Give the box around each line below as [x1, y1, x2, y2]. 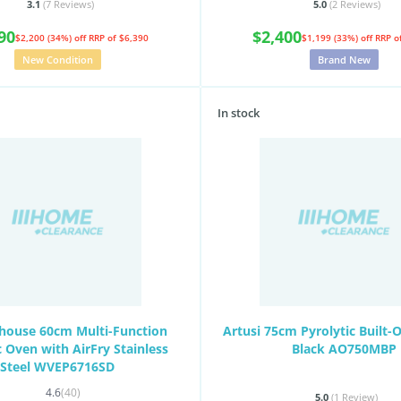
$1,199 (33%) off [302, 30, 375, 44]
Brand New [317, 53, 371, 66]
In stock [218, 105, 260, 121]
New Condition [21, 53, 93, 66]
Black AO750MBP [291, 340, 397, 357]
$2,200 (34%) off [15, 30, 89, 44]
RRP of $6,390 [89, 30, 149, 44]
